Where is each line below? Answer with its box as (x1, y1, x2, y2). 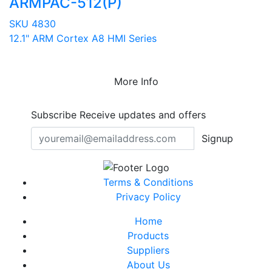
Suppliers (127, 244, 169, 257)
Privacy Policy (115, 191, 181, 203)
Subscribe (31, 108, 76, 121)
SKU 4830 (9, 17, 56, 30)
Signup (202, 132, 233, 144)
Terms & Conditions (103, 176, 193, 189)
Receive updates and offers (76, 108, 206, 121)
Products (127, 229, 169, 242)
